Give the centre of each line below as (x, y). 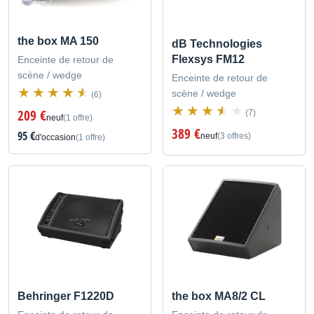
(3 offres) (234, 136)
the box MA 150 (58, 41)
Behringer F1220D (66, 296)
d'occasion (55, 137)
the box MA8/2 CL (219, 296)
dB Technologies (217, 43)
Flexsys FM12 (208, 59)
